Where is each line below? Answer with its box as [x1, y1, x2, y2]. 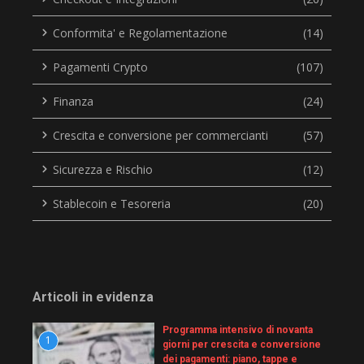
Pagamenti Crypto [53, 58, 148, 75]
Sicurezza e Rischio [53, 161, 153, 177]
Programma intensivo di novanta [162, 323, 313, 336]
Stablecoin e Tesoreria [53, 195, 171, 211]
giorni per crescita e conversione [162, 338, 321, 350]
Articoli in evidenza [32, 288, 154, 305]
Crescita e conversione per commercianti [53, 127, 268, 143]
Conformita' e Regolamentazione [53, 24, 227, 41]
